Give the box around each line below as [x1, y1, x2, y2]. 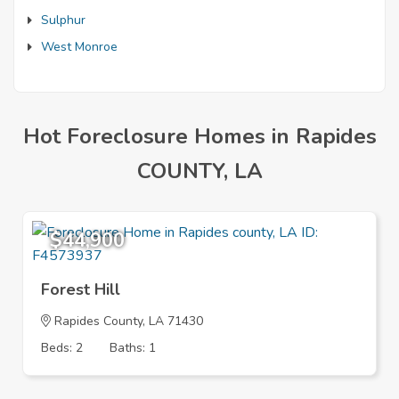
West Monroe [41, 38, 118, 55]
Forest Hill [41, 279, 120, 300]
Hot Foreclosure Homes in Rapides [22, 122, 377, 151]
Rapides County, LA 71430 [51, 313, 203, 330]
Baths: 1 [110, 339, 156, 356]
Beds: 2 [41, 339, 83, 356]
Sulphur [41, 12, 85, 28]
